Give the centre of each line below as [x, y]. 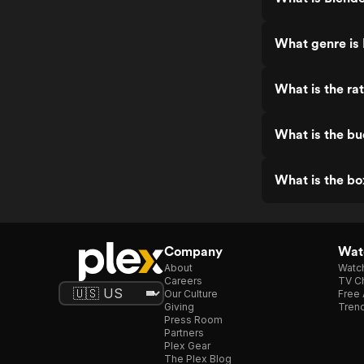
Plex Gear [187, 346]
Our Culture [191, 294]
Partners [184, 333]
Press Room [193, 320]
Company [193, 251]
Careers [183, 281]
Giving [179, 307]
